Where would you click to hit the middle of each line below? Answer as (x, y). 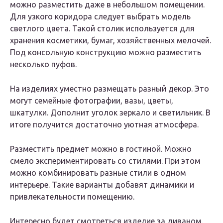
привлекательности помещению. (72, 197)
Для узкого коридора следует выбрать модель (100, 17)
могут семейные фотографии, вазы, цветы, (92, 101)
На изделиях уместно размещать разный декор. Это (110, 89)
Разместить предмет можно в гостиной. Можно (101, 149)
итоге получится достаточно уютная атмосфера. (104, 125)
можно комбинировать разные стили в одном (98, 173)
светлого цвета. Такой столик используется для (102, 29)
